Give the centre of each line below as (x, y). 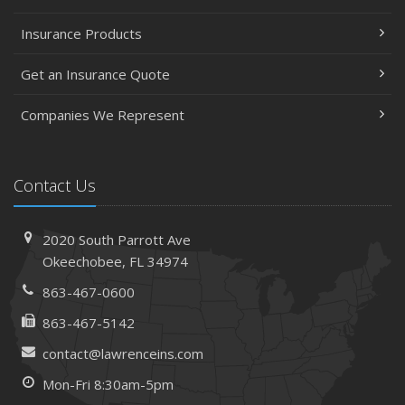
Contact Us (55, 185)
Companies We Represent (103, 115)
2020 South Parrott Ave (117, 240)
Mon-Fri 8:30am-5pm (108, 384)
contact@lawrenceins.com (123, 353)
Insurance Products (81, 33)
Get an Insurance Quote (95, 74)
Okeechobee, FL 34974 (116, 261)
